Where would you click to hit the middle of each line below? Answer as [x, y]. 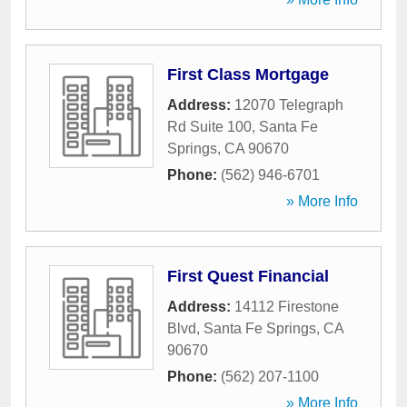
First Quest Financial [248, 276]
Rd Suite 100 [209, 127]
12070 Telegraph [289, 105]
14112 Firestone [287, 307]
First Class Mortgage [248, 74]
